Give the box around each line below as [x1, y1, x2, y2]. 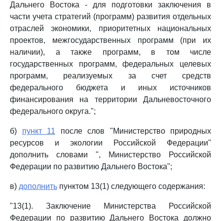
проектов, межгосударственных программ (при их [10, 36, 211, 44]
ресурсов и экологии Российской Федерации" [10, 139, 211, 147]
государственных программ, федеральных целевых [10, 60, 211, 68]
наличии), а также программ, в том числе [10, 48, 211, 56]
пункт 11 [22, 127, 55, 135]
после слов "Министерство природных [55, 127, 211, 135]
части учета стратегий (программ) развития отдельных [10, 12, 211, 21]
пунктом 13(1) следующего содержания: [57, 182, 205, 190]
